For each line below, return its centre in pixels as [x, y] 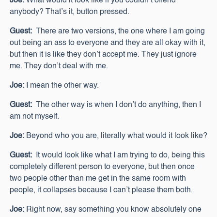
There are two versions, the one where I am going [118, 31]
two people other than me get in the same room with [98, 179]
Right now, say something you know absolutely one [113, 210]
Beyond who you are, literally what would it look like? [116, 136]
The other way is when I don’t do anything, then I [116, 105]
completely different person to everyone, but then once [102, 167]
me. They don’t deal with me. [59, 66]
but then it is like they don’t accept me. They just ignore [103, 55]
